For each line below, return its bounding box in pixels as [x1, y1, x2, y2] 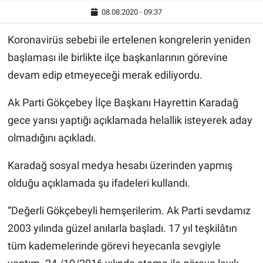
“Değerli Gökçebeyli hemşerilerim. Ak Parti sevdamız [7, 204, 251, 217]
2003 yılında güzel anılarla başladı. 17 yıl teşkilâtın [7, 222, 237, 235]
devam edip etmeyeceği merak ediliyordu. [7, 69, 203, 82]
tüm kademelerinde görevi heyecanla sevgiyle [7, 240, 221, 252]
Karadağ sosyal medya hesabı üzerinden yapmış [7, 159, 232, 172]
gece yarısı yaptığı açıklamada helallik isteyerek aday [7, 114, 252, 127]
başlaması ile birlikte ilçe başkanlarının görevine [7, 51, 228, 64]
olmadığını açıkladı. [7, 131, 96, 144]
